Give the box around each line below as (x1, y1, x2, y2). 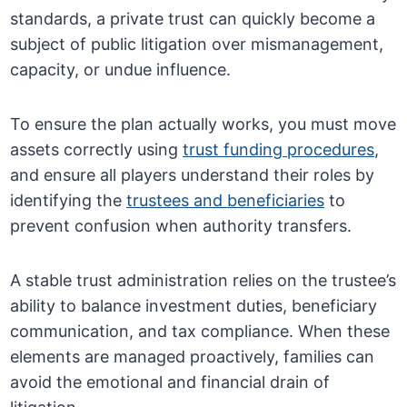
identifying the (10, 191, 127, 211)
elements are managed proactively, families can (10, 347, 375, 367)
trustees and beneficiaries (126, 191, 325, 211)
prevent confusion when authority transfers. (10, 216, 352, 236)
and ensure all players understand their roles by (10, 165, 375, 185)
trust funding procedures (183, 140, 375, 160)
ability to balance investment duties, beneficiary (10, 296, 378, 316)
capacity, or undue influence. (10, 60, 232, 80)
